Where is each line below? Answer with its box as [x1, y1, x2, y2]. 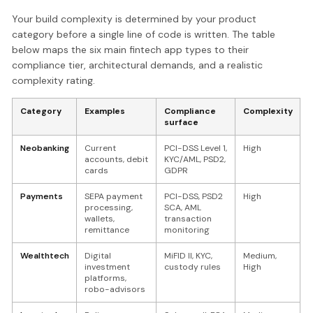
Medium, [242, 250, 277, 262]
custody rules [163, 261, 221, 273]
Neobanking [20, 143, 69, 154]
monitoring [163, 224, 210, 236]
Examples [84, 105, 125, 117]
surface [163, 117, 198, 129]
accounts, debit [84, 154, 148, 166]
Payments [20, 191, 63, 203]
